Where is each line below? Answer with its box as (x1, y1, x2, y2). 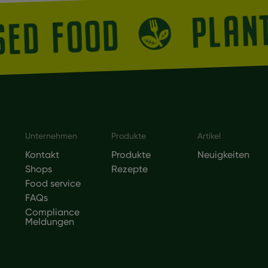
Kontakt (25, 148, 59, 160)
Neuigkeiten (197, 148, 249, 160)
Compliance (25, 206, 80, 218)
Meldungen (25, 215, 74, 227)
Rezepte (111, 163, 148, 175)
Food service (25, 177, 81, 189)
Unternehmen (25, 130, 77, 141)
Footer (10, 130, 39, 142)
